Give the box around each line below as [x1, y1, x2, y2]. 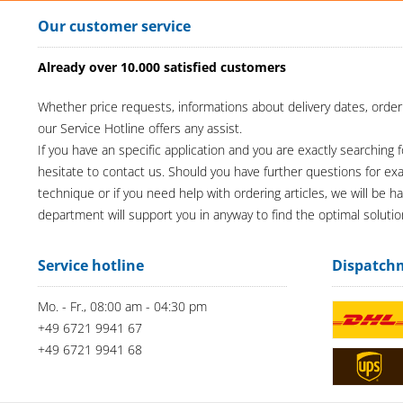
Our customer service [38, 15, 191, 36]
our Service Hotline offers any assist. [38, 119, 242, 137]
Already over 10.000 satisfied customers [38, 58, 286, 76]
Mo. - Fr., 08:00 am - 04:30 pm [38, 297, 207, 315]
